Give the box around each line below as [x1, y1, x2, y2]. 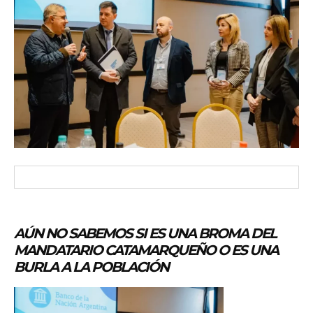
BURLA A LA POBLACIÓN [14, 258, 168, 275]
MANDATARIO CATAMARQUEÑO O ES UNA [14, 241, 278, 259]
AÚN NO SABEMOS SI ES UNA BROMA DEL [14, 224, 276, 242]
